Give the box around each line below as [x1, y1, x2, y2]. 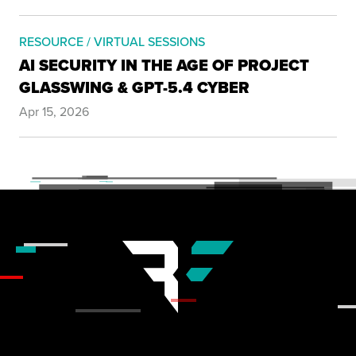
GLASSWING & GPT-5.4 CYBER [19, 75, 250, 99]
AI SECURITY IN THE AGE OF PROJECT [19, 53, 309, 77]
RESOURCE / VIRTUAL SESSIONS [19, 33, 205, 50]
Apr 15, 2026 [19, 103, 89, 120]
